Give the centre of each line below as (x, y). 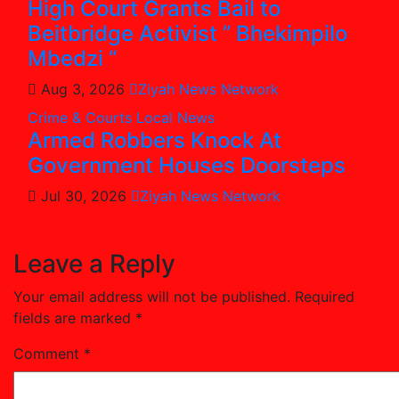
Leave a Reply (94, 263)
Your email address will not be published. (152, 296)
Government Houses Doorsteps (187, 165)
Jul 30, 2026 (84, 195)
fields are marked (74, 318)
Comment (49, 353)
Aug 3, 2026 (83, 89)
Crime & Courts (82, 117)
